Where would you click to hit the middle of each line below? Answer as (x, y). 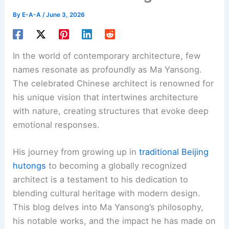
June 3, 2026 (66, 15)
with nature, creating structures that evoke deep (111, 111)
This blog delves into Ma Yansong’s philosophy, (108, 207)
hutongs (30, 166)
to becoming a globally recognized (117, 166)
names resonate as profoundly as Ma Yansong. (108, 70)
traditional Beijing (174, 152)
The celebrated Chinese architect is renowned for (113, 84)
